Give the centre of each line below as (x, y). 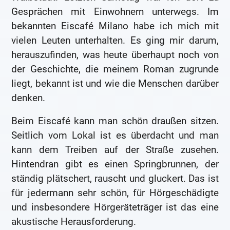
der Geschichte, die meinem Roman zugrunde (115, 69)
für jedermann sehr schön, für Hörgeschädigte (115, 193)
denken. (28, 98)
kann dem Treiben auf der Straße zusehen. (115, 150)
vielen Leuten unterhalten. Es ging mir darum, (115, 40)
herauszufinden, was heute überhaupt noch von (115, 54)
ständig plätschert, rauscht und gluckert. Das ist (115, 179)
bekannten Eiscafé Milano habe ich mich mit (115, 26)
